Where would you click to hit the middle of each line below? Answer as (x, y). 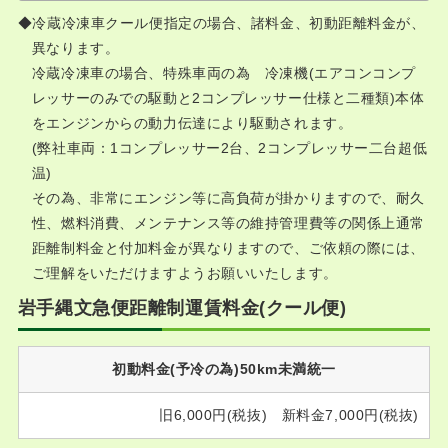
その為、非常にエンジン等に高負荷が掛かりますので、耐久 (228, 198)
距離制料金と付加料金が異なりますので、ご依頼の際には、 (228, 248)
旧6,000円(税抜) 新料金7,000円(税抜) (289, 415)
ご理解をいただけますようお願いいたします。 (184, 273)
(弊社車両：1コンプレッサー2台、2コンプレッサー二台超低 (229, 148)
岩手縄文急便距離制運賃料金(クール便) (182, 308)
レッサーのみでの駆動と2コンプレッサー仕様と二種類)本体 (228, 98)
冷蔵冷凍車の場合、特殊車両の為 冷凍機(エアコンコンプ (224, 73)
